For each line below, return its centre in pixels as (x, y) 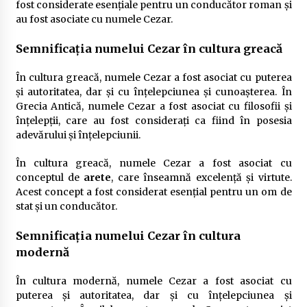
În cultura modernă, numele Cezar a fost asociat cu (153, 281)
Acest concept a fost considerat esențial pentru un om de (153, 192)
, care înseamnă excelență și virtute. (201, 177)
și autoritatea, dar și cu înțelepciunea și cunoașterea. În (153, 92)
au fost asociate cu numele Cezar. (94, 19)
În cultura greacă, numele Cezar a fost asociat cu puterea (153, 77)
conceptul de (50, 177)
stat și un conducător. (66, 206)
